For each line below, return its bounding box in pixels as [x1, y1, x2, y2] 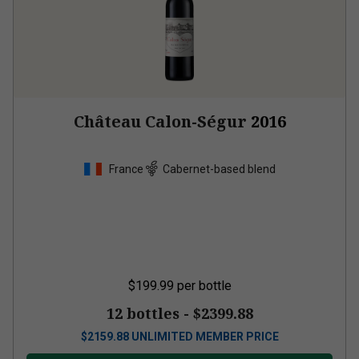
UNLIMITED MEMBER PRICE [131, 330, 279, 343]
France [109, 162, 143, 175]
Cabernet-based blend [163, 162, 276, 175]
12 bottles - [106, 304, 193, 323]
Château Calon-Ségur [73, 111, 247, 132]
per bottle [176, 278, 232, 293]
